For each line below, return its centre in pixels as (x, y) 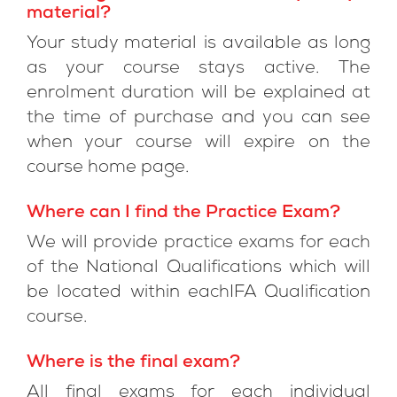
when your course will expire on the (198, 144)
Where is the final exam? (133, 363)
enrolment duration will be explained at (198, 94)
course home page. (108, 168)
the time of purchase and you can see (198, 119)
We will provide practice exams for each (198, 244)
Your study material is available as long (198, 44)
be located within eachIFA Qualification (198, 293)
